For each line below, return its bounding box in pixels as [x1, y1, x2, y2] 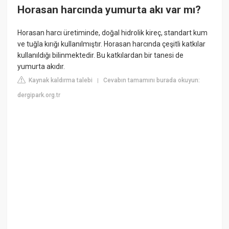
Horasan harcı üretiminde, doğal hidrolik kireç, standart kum [17, 29, 208, 37]
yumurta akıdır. [17, 62, 65, 71]
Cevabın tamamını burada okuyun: [103, 77, 200, 84]
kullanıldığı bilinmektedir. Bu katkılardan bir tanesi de [17, 51, 184, 60]
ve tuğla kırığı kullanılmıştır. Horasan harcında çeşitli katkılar [17, 40, 206, 49]
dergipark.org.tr [17, 91, 61, 99]
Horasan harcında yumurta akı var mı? [17, 3, 201, 16]
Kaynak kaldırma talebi [27, 77, 93, 84]
